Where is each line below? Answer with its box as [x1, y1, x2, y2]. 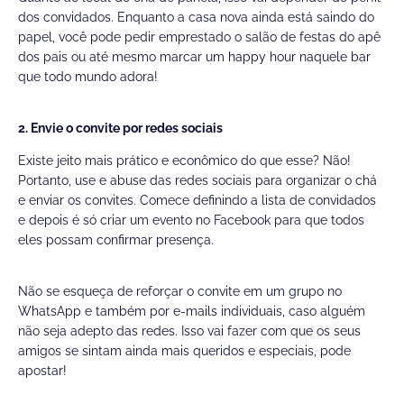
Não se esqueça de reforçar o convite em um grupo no [18, 284, 342, 299]
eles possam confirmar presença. [18, 233, 214, 248]
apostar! [18, 363, 67, 379]
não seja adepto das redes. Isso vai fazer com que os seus [18, 324, 361, 339]
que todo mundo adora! [18, 69, 158, 85]
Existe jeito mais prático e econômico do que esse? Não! [18, 153, 351, 169]
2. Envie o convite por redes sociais [18, 121, 223, 136]
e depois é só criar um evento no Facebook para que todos [18, 213, 364, 228]
